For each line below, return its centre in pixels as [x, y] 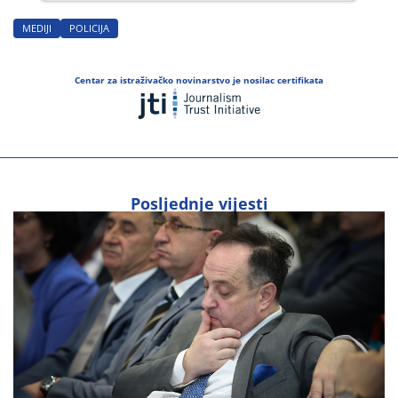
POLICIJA [89, 28]
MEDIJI [37, 28]
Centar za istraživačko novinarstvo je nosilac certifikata [199, 80]
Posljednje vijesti [199, 203]
